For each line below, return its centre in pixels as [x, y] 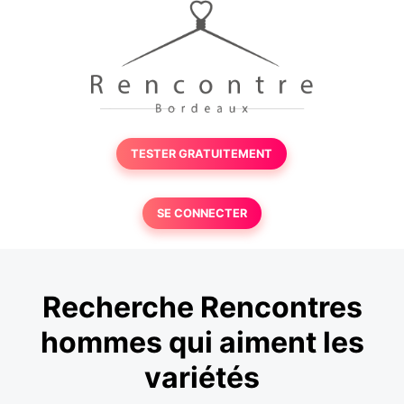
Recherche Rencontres [202, 308]
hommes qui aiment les [202, 343]
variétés [202, 378]
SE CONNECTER [202, 213]
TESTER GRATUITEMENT [202, 154]
